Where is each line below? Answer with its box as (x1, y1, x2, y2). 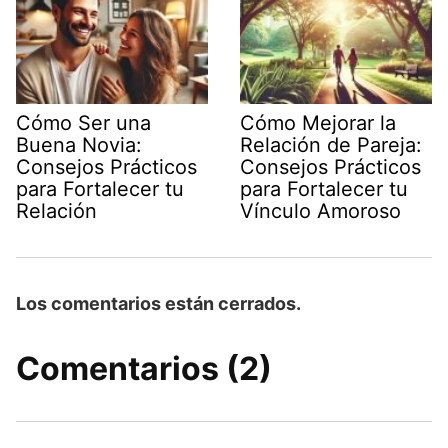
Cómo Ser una (16, 111, 151, 136)
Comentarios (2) (16, 348, 272, 388)
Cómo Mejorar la (240, 111, 396, 136)
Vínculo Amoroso (240, 199, 401, 224)
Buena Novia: (16, 133, 142, 158)
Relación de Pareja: (240, 133, 422, 158)
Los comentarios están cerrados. (16, 292, 301, 314)
